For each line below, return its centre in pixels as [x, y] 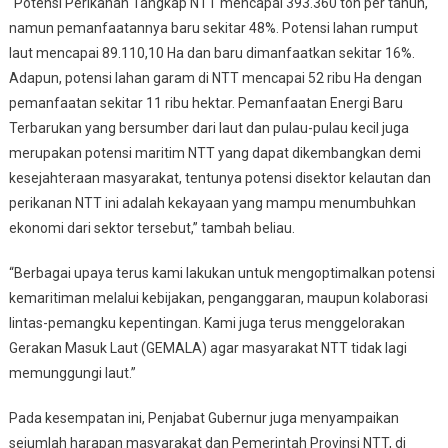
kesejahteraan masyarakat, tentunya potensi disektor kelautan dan [219, 177]
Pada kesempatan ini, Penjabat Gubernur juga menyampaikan [203, 417]
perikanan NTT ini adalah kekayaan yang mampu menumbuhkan [212, 202]
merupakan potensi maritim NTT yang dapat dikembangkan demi [214, 152]
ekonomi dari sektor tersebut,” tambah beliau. [151, 227]
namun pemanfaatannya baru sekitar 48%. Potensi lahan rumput [213, 27]
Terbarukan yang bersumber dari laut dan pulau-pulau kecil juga [208, 127]
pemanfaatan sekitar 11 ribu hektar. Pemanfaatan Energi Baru [205, 102]
